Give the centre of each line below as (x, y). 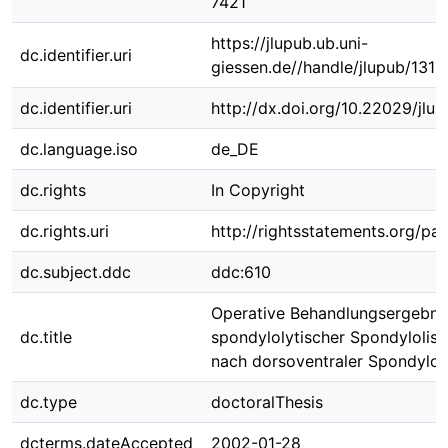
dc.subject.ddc (75, 272)
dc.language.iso (79, 149)
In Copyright (258, 190)
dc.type (48, 402)
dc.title (46, 337)
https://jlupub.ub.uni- (289, 43)
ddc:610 (241, 272)
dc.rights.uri (64, 231)
